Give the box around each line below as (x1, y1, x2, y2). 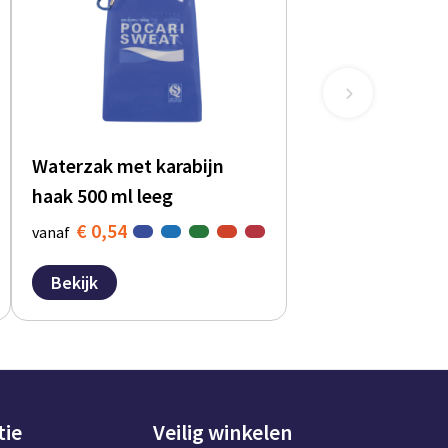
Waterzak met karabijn (32, 152, 225, 178)
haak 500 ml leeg (32, 182, 174, 208)
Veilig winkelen (152, 417, 292, 446)
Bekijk (51, 270, 99, 294)
